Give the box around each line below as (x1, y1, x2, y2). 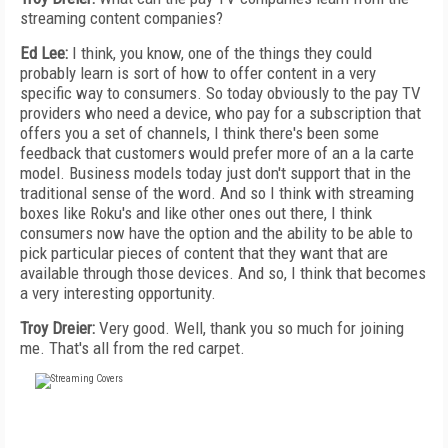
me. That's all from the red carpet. (20, 338, 245, 358)
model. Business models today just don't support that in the (20, 163, 411, 183)
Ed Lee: (20, 43, 68, 63)
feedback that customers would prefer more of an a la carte (20, 143, 414, 163)
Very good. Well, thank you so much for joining (95, 318, 404, 338)
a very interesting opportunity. (20, 283, 216, 303)
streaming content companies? (20, 8, 223, 28)
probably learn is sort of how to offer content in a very (20, 63, 376, 83)
